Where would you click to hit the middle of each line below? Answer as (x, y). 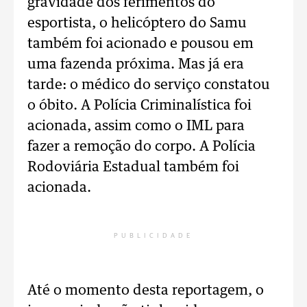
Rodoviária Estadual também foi (133, 167)
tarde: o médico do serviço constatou (149, 85)
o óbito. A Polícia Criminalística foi (139, 106)
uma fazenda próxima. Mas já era (136, 64)
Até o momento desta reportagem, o (146, 291)
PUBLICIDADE (153, 236)
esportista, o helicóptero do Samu (137, 23)
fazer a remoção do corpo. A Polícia (142, 147)
